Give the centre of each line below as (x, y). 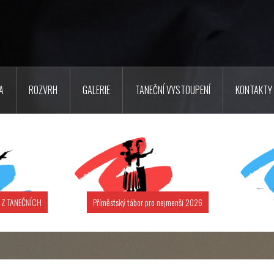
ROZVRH (43, 90)
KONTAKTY (254, 90)
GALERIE (96, 90)
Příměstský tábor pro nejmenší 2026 (148, 202)
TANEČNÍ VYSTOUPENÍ (173, 90)
